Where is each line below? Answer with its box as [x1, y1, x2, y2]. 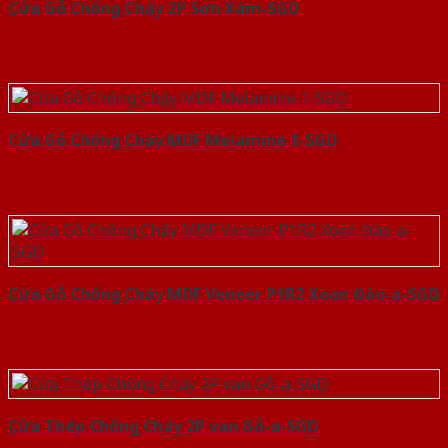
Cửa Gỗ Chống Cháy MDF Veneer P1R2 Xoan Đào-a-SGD [8, 283, 439, 306]
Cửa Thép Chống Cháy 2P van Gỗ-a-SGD [8, 415, 318, 438]
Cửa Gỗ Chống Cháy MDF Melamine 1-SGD [8, 129, 337, 152]
